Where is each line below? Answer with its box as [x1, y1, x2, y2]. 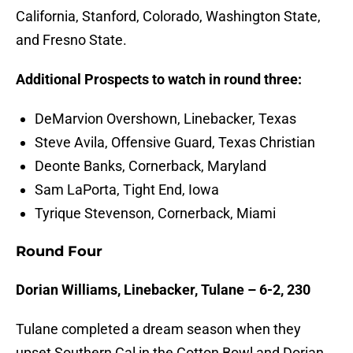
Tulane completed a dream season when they [16, 321, 301, 338]
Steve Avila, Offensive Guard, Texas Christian [35, 134, 315, 151]
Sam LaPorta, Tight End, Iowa [35, 181, 219, 199]
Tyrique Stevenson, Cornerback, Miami [35, 205, 276, 222]
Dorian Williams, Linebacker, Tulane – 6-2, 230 [16, 281, 310, 299]
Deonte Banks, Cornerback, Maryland [35, 158, 266, 175]
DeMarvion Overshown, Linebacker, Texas [35, 110, 296, 128]
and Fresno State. [16, 32, 127, 49]
